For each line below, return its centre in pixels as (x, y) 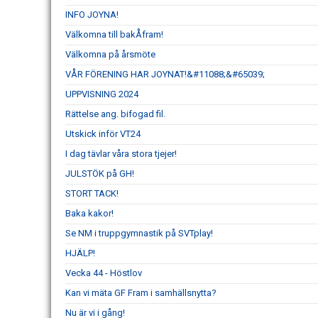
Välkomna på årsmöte (110, 54)
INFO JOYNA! (92, 14)
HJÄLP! (80, 253)
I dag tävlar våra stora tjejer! (121, 153)
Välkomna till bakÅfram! (114, 34)
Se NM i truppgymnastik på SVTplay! (139, 233)
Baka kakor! (89, 213)
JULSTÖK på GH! (100, 173)
